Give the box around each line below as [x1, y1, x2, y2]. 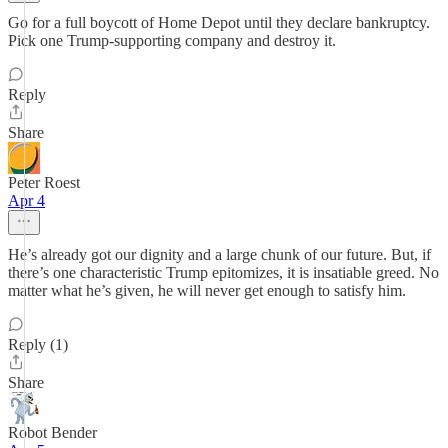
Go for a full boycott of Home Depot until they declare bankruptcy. [8, 14, 430, 31]
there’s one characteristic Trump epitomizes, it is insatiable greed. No [8, 264, 439, 281]
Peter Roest [8, 174, 80, 191]
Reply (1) [8, 336, 68, 353]
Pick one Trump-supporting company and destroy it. [8, 32, 336, 49]
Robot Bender [8, 424, 97, 441]
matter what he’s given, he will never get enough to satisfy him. [8, 282, 406, 299]
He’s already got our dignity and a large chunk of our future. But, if [8, 246, 431, 263]
